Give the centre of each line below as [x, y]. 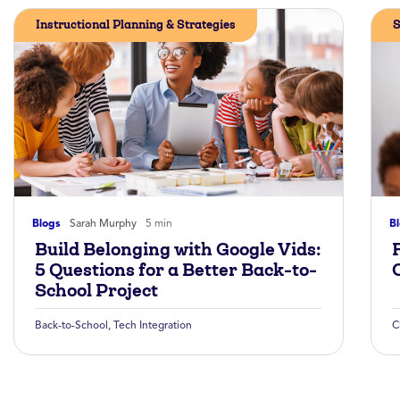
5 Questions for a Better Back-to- [176, 270]
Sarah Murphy [103, 223]
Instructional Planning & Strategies [136, 25]
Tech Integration [153, 325]
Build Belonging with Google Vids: [178, 249]
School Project [96, 290]
